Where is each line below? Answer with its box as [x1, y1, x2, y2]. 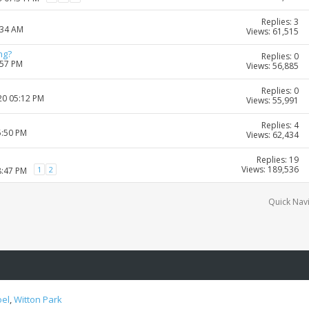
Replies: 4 [261, 119, 299, 132]
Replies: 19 [257, 154, 299, 166]
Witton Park [14, 293, 62, 306]
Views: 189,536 [241, 163, 299, 176]
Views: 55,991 [246, 94, 299, 107]
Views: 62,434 [246, 129, 299, 141]
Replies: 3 [261, 16, 299, 28]
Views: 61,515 [246, 26, 299, 38]
